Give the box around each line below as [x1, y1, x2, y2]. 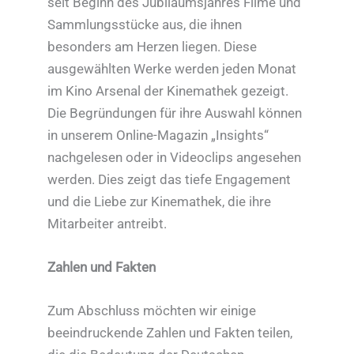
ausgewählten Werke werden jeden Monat [47, 60, 297, 77]
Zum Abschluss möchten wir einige [47, 303, 257, 319]
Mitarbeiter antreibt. [47, 215, 168, 232]
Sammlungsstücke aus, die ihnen [47, 16, 243, 32]
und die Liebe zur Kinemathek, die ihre [47, 193, 272, 209]
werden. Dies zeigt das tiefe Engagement [47, 171, 292, 187]
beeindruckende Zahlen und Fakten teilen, [47, 325, 293, 341]
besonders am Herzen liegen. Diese [47, 38, 258, 55]
